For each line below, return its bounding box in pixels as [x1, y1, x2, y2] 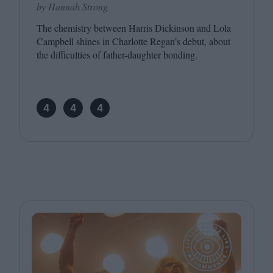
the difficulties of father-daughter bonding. [37, 48, 197, 61]
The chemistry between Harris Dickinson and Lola [37, 21, 231, 34]
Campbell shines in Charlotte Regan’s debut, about [37, 35, 230, 48]
